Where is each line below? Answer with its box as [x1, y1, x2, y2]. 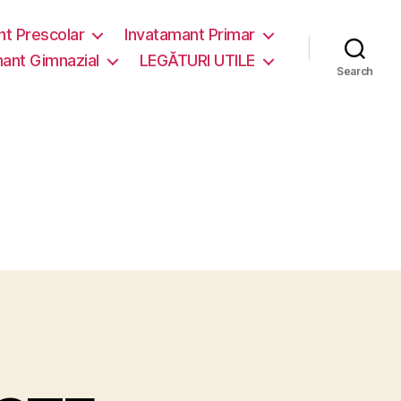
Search [336, 64, 374, 78]
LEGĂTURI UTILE [139, 51, 255, 70]
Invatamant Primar [124, 25, 255, 44]
